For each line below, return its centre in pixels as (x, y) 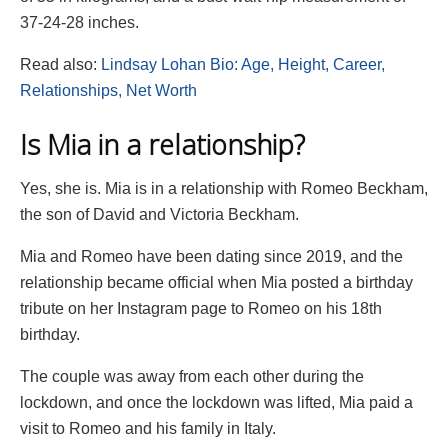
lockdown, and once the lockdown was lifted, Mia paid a (216, 403)
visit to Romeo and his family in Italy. (148, 429)
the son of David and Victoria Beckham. (159, 215)
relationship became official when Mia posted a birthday (216, 283)
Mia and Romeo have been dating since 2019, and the (211, 257)
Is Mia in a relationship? (162, 144)
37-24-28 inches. (79, 22)
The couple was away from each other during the (192, 377)
